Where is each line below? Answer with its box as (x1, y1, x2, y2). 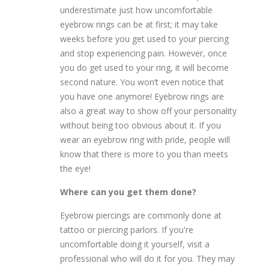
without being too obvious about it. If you (60, 119, 221, 131)
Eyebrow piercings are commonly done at (60, 210, 222, 222)
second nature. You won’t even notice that (60, 76, 224, 88)
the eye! (60, 163, 91, 175)
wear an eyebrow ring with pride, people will (60, 134, 230, 146)
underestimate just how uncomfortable (60, 4, 213, 16)
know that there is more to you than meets (60, 148, 228, 160)
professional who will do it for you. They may (60, 253, 235, 265)
